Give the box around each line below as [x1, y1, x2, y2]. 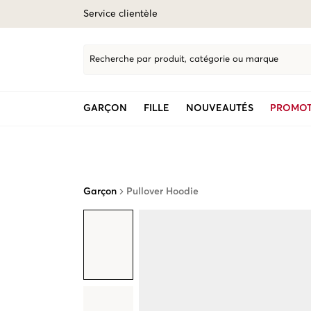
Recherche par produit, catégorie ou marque [90, 55, 278, 64]
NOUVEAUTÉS [186, 103, 253, 113]
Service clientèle [83, 9, 158, 19]
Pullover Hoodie [126, 187, 199, 196]
